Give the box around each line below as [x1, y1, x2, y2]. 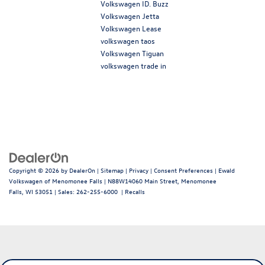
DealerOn [69, 165, 95, 174]
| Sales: [53, 186, 76, 196]
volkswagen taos [101, 35, 155, 46]
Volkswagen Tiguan [101, 47, 164, 58]
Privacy [129, 165, 148, 174]
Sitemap [101, 165, 124, 174]
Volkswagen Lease [101, 22, 161, 33]
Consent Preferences [154, 165, 213, 174]
